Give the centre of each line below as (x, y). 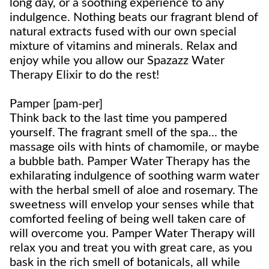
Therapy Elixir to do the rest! (84, 75)
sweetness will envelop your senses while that (132, 205)
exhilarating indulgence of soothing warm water (134, 176)
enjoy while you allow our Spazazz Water (117, 61)
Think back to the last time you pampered (118, 119)
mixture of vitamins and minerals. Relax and (123, 47)
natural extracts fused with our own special (123, 32)
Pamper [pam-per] (56, 104)
